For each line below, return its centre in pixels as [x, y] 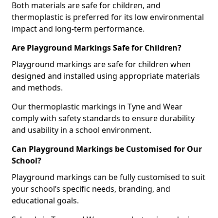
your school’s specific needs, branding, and [91, 189]
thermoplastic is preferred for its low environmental [108, 17]
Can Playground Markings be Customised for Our [107, 149]
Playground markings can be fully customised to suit [109, 177]
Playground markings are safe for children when [101, 64]
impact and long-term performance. [78, 29]
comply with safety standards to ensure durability [103, 118]
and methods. [37, 88]
